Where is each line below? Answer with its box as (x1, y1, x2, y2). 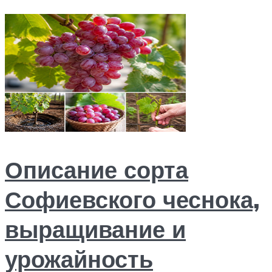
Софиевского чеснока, (5, 185, 260, 215)
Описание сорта (5, 155, 188, 185)
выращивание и (5, 214, 186, 245)
